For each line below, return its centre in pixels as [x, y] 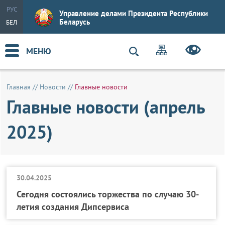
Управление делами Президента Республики [134, 13]
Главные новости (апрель [106, 107]
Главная [19, 87]
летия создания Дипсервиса [73, 207]
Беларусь [75, 22]
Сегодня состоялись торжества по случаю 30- [108, 194]
